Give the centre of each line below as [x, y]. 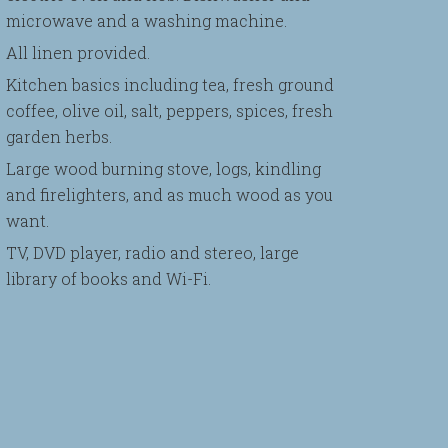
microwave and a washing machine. [146, 20]
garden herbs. [59, 136]
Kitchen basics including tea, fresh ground [170, 84]
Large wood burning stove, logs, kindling [163, 168]
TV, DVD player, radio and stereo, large [152, 252]
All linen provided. [78, 52]
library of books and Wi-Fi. [108, 278]
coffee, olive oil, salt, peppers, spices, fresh [169, 110]
